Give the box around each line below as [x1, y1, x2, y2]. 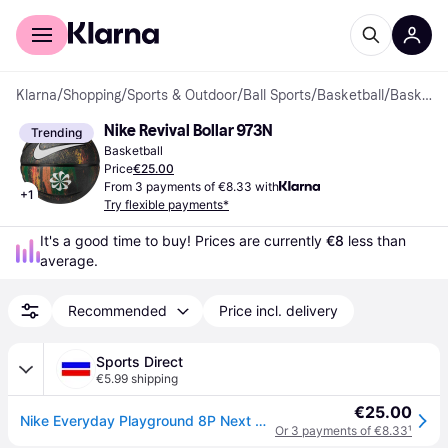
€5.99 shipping [96, 371, 178, 386]
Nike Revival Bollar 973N [104, 121, 273, 140]
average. [40, 252, 98, 269]
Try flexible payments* [104, 197, 229, 212]
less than [344, 232, 406, 249]
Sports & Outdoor [127, 87, 237, 104]
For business [98, 6, 178, 22]
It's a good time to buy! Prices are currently [40, 232, 326, 249]
